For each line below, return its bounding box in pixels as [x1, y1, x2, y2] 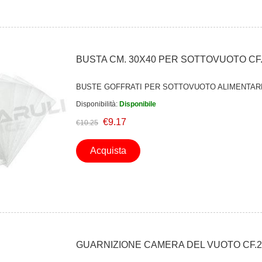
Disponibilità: [76, 99, 118, 108]
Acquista [90, 145, 127, 156]
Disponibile [119, 99, 157, 108]
